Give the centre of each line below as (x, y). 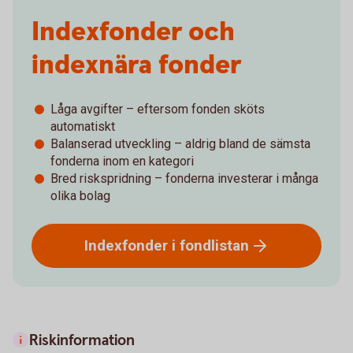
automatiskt (83, 126)
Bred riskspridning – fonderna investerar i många (184, 178)
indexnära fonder (136, 65)
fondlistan (214, 245)
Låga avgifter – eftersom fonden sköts (158, 109)
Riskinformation (82, 341)
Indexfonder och (133, 32)
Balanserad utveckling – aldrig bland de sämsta (180, 144)
